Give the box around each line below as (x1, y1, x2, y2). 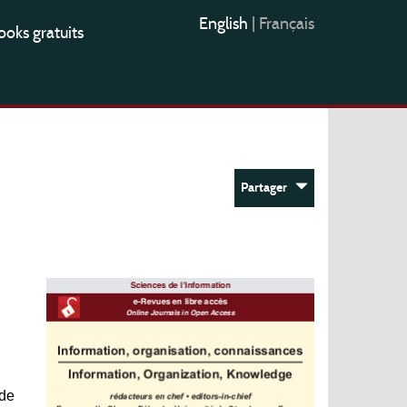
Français (259, 14, 314, 34)
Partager (241, 180, 295, 195)
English (199, 14, 252, 34)
